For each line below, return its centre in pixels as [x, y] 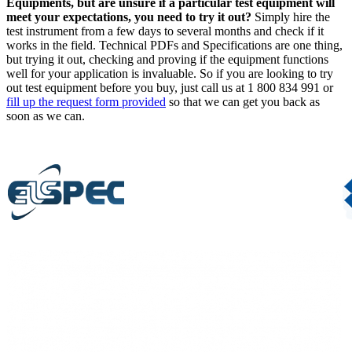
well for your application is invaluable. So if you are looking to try [170, 73]
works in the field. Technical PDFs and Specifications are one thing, [174, 45]
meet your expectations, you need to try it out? [129, 16]
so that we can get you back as [243, 101]
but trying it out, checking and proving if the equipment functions [167, 59]
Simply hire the [291, 16]
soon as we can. [46, 115]
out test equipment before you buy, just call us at [127, 87]
